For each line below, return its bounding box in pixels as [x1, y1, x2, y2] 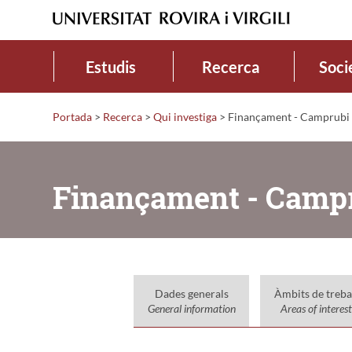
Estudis [85, 57, 136, 76]
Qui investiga [153, 109, 217, 123]
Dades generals [154, 286, 229, 300]
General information [147, 301, 236, 315]
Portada [53, 109, 92, 123]
